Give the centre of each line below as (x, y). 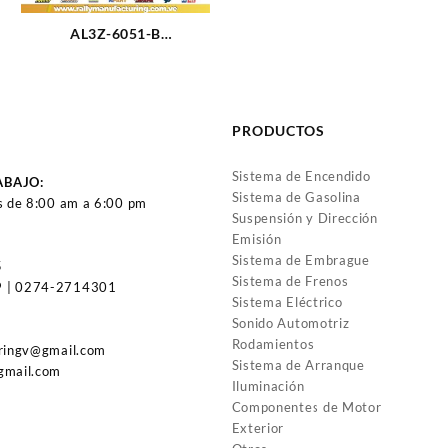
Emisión (256, 238)
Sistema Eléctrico (287, 301)
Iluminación (268, 385)
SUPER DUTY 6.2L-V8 (115, 96)
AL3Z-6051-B (115, 33)
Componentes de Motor (306, 406)
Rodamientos (273, 343)
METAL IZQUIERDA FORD (115, 75)
